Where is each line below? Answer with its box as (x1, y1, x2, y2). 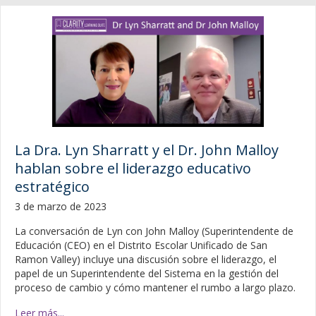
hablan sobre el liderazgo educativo (15, 159, 251, 178)
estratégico (15, 177, 90, 197)
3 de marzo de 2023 (15, 200, 107, 214)
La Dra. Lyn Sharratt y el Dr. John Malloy (15, 140, 279, 160)
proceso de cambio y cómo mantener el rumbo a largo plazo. (15, 281, 296, 295)
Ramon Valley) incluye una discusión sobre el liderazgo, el (15, 253, 276, 267)
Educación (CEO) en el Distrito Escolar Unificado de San (15, 238, 267, 253)
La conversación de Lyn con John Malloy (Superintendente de (15, 224, 293, 238)
